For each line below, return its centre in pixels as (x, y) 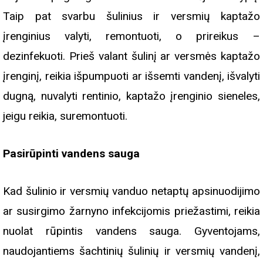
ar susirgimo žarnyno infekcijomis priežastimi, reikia (131, 211)
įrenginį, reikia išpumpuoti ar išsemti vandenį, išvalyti (131, 76)
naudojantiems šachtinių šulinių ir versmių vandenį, (131, 251)
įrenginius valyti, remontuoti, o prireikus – (131, 36)
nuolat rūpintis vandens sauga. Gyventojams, (131, 231)
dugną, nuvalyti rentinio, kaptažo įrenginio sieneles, (131, 96)
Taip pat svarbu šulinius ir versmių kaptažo (131, 16)
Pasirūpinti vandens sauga (71, 153)
